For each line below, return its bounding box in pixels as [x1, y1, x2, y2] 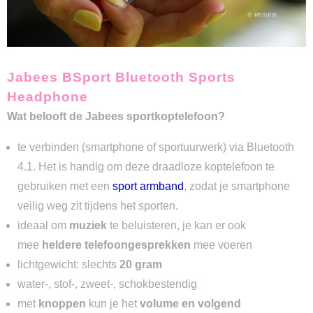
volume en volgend [137, 298, 241, 310]
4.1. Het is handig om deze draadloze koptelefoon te [17, 161, 275, 173]
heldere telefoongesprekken [42, 239, 191, 252]
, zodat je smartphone [184, 180, 290, 193]
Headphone [7, 89, 88, 105]
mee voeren [191, 239, 252, 252]
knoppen [38, 298, 86, 310]
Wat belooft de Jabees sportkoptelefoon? [7, 110, 225, 123]
